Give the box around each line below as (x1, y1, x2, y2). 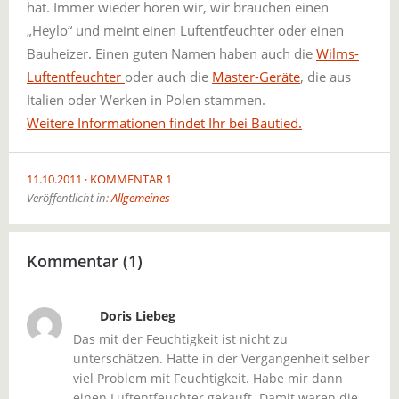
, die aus (300, 68, 351, 85)
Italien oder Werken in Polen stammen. (27, 91, 265, 109)
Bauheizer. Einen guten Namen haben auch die (27, 45, 316, 62)
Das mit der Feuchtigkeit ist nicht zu (73, 330, 288, 347)
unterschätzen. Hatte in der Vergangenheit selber (73, 350, 370, 367)
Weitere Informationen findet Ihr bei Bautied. (27, 114, 302, 132)
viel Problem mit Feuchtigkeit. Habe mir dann (73, 370, 343, 387)
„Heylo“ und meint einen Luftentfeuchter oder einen (27, 21, 344, 39)
